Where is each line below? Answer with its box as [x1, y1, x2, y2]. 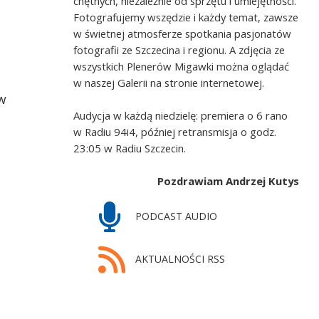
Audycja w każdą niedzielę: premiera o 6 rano [73, 108, 288, 122]
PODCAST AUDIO [132, 209, 217, 224]
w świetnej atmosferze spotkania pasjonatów [73, 26, 292, 41]
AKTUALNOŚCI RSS [132, 252, 225, 266]
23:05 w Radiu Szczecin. [73, 140, 187, 155]
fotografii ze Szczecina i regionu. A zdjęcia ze [73, 42, 286, 57]
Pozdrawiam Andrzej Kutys [157, 173, 299, 188]
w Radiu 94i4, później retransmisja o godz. [73, 124, 277, 139]
